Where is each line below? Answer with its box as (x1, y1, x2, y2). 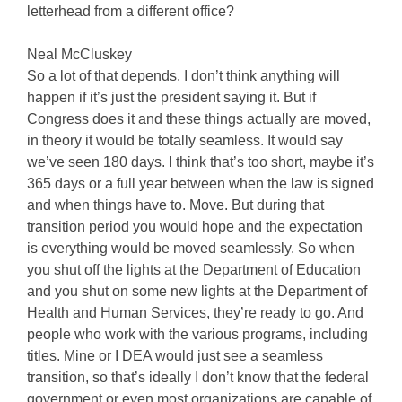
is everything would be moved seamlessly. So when (27, 240, 354, 256)
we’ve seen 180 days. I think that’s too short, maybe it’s (27, 154, 374, 170)
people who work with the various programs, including (27, 327, 368, 342)
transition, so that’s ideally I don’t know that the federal (27, 370, 369, 385)
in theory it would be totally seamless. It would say (27, 133, 343, 148)
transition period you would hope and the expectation (27, 219, 363, 234)
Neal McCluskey (27, 47, 132, 62)
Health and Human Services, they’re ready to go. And (27, 305, 363, 320)
